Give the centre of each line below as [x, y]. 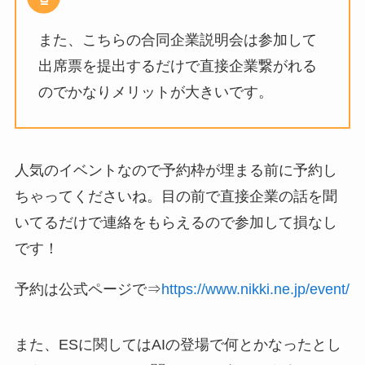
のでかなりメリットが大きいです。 [155, 92]
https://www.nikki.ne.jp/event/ [255, 290]
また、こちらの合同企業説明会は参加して [177, 40]
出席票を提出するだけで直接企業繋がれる [177, 66]
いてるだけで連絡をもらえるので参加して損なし [176, 223]
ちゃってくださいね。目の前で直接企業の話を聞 [176, 197]
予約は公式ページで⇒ [88, 290]
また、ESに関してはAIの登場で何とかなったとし [178, 345]
